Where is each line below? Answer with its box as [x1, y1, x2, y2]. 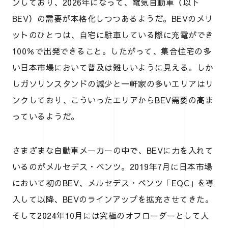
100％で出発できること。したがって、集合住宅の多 [12, 45, 212, 56]
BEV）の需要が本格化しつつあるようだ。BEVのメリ [12, 12, 213, 24]
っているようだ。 [12, 110, 79, 122]
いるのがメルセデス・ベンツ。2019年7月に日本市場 [12, 160, 213, 172]
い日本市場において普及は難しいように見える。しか [12, 61, 214, 73]
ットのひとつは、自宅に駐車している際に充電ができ [12, 28, 214, 40]
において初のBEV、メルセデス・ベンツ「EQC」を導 [12, 177, 214, 188]
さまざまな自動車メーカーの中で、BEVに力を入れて [12, 144, 214, 156]
